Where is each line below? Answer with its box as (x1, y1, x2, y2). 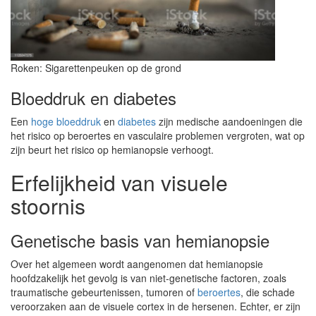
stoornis (11, 190, 85, 221)
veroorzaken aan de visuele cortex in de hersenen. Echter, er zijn (11, 299, 300, 313)
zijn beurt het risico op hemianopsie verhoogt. (11, 142, 214, 157)
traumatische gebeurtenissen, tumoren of (11, 285, 197, 299)
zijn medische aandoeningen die (156, 114, 303, 128)
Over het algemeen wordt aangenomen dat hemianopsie (11, 257, 263, 271)
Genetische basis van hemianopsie (11, 228, 269, 253)
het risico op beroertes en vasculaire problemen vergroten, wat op (11, 128, 305, 142)
